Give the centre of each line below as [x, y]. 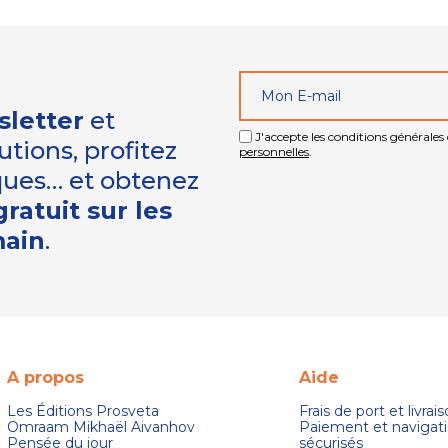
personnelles [274, 152]
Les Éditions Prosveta [82, 411]
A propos [45, 378]
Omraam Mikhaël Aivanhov [100, 427]
